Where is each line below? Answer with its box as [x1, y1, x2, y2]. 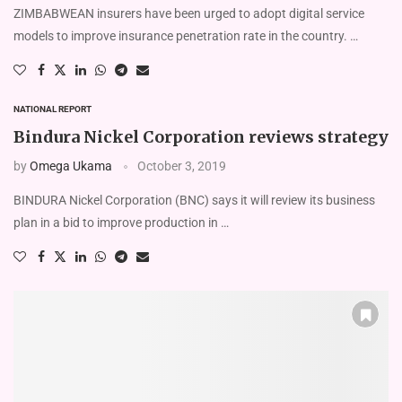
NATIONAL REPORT [13, 103, 92, 114]
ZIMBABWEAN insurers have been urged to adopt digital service [13, 5, 364, 21]
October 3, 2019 [137, 158, 226, 173]
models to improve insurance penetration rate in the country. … [13, 28, 358, 43]
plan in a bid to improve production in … [13, 214, 229, 230]
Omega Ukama [30, 158, 112, 173]
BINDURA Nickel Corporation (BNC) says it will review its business [13, 192, 375, 207]
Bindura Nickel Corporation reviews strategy [13, 126, 389, 147]
